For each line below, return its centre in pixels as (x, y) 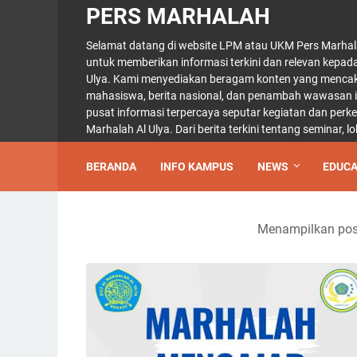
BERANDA (111, 167)
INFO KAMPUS (197, 167)
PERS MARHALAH (178, 16)
